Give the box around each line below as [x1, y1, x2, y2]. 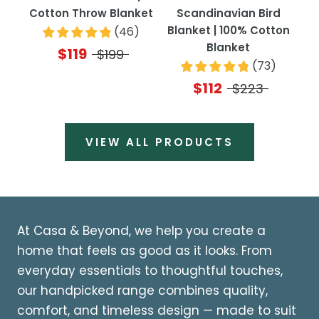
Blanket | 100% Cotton [167, 23, 290, 38]
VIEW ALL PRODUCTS [85, 135, 234, 150]
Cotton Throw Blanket [28, 6, 153, 21]
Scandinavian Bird [176, 6, 281, 21]
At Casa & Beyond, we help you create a [17, 222, 266, 240]
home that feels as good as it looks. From [17, 242, 272, 260]
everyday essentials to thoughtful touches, [17, 262, 283, 280]
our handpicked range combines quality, [17, 282, 268, 300]
